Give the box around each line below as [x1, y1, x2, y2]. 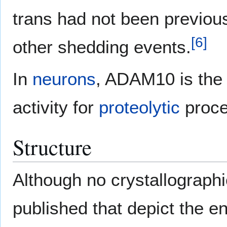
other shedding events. [13, 37, 191, 57]
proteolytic [99, 97, 180, 118]
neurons [32, 69, 96, 89]
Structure [13, 132, 92, 162]
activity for [13, 97, 99, 118]
